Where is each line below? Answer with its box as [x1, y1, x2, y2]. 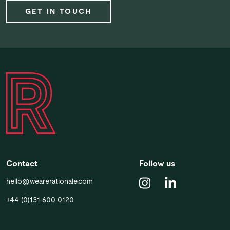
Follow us [139, 158, 175, 168]
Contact [6, 158, 37, 168]
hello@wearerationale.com [6, 177, 93, 185]
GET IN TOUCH [25, 7, 92, 15]
